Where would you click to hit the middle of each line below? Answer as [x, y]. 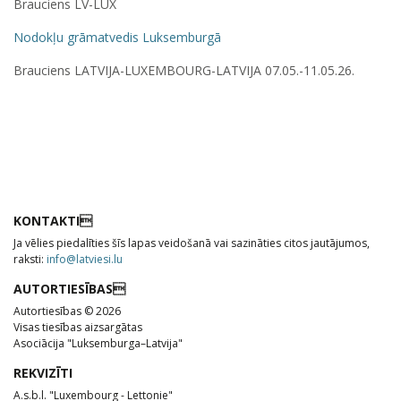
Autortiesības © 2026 [67, 311]
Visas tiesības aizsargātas [78, 327]
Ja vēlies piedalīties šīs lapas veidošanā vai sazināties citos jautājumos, [192, 243]
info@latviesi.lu [85, 259]
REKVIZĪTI [43, 372]
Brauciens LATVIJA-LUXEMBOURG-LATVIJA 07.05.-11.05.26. [184, 70]
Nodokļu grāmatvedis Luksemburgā [117, 37]
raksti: [30, 259]
